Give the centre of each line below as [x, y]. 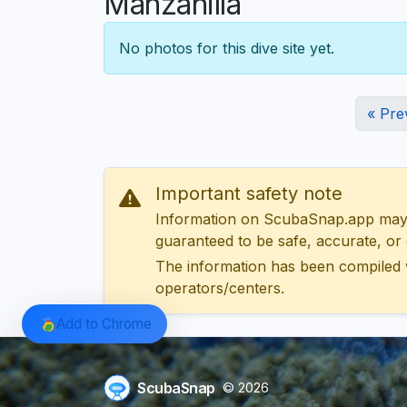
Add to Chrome [104, 323]
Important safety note [249, 194]
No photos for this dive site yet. [227, 49]
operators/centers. [220, 288]
